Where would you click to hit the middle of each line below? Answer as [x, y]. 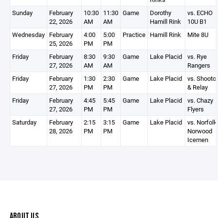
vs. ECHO [200, 13]
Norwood [200, 131]
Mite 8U [198, 35]
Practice [134, 35]
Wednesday [28, 35]
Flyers [196, 109]
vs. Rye [197, 56]
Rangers [199, 65]
